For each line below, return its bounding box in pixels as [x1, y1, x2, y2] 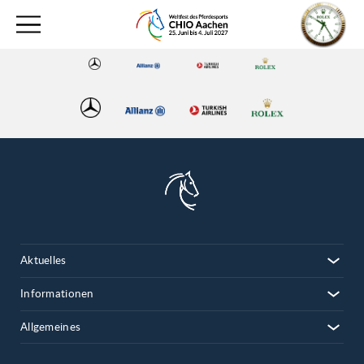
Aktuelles [20, 255, 67, 266]
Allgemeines [20, 322, 81, 333]
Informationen [20, 288, 94, 300]
